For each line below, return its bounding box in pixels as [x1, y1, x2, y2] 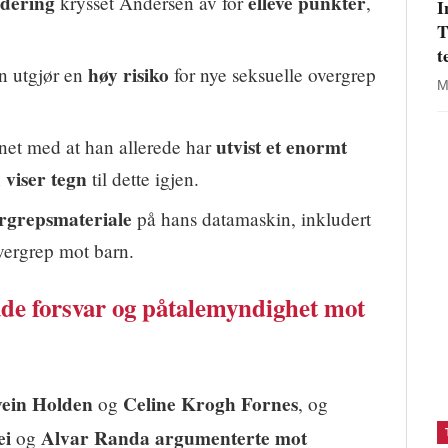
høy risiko [88, 60, 169, 89]
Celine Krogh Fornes [123, 389, 298, 418]
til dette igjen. [87, 165, 199, 191]
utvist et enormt [216, 132, 347, 161]
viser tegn [6, 164, 87, 193]
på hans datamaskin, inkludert [132, 205, 371, 231]
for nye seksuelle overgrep [169, 61, 376, 87]
